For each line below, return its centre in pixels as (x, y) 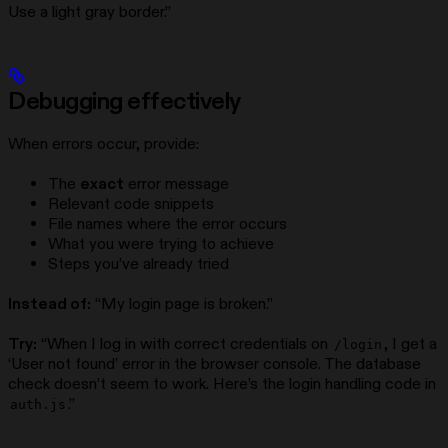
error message (176, 184)
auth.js (38, 405)
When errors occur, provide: (103, 144)
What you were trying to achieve (161, 244)
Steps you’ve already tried (138, 264)
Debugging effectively (124, 102)
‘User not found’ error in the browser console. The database (214, 364)
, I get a (410, 344)
